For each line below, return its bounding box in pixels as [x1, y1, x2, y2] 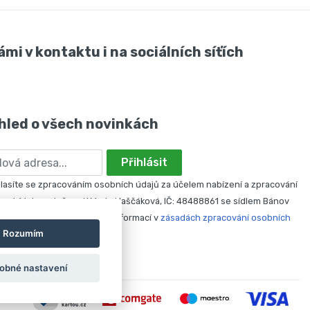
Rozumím [3, 228, 44, 239]
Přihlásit [121, 156, 167, 169]
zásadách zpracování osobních [161, 212, 291, 223]
